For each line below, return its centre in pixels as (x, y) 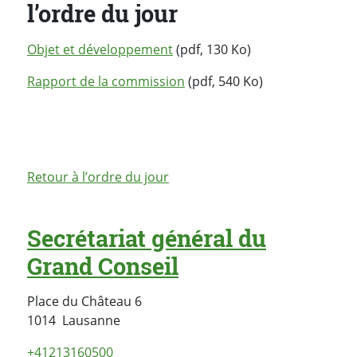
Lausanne (91, 320)
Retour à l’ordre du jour (98, 177)
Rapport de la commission (106, 81)
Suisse (139, 319)
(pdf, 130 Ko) (212, 49)
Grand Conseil (103, 266)
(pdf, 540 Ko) (224, 81)
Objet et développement (100, 49)
